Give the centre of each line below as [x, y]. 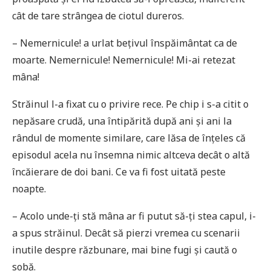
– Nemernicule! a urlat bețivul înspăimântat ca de [125, 43]
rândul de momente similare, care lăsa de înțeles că [129, 138]
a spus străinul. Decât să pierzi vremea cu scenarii [126, 233]
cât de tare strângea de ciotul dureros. [98, 15]
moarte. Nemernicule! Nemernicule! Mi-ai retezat [124, 60]
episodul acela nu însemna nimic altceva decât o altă [131, 155]
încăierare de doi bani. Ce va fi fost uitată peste [119, 171]
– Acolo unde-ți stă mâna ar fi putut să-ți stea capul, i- [134, 216]
